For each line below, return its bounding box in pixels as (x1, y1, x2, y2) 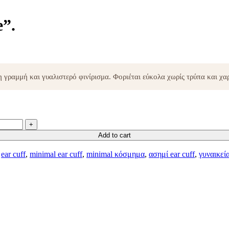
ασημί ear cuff (149, 149, 195, 158)
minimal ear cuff (30, 149, 82, 158)
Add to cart (98, 131, 131, 139)
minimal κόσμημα (86, 149, 145, 158)
